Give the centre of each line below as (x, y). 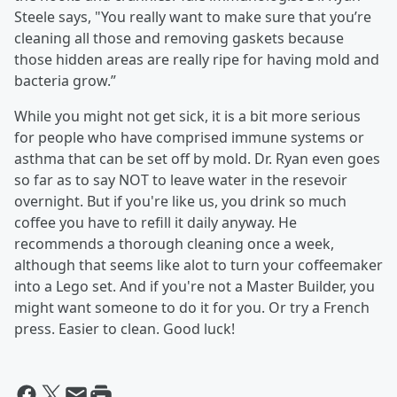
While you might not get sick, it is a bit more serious (187, 116)
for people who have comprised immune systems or (189, 137)
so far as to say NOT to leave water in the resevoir (181, 180)
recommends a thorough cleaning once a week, (174, 244)
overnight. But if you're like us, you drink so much (180, 201)
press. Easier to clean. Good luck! (125, 329)
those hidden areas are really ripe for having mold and (197, 59)
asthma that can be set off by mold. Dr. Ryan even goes (197, 159)
